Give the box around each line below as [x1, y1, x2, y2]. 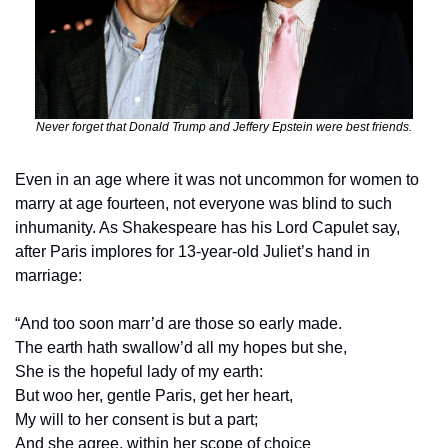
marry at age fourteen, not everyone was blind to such [15, 194, 392, 212]
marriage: [15, 266, 82, 284]
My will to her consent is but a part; [15, 410, 258, 428]
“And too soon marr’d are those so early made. [15, 314, 342, 332]
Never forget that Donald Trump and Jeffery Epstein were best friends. [36, 119, 412, 134]
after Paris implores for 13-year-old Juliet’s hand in [15, 242, 370, 260]
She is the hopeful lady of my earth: [15, 362, 267, 380]
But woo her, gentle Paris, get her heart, [15, 386, 293, 404]
